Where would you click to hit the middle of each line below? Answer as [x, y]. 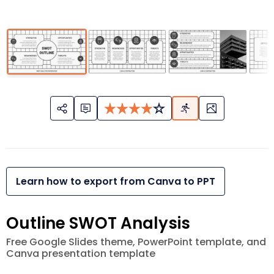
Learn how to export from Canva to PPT [116, 182]
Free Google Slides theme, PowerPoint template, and [136, 242]
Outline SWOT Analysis [98, 224]
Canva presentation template [81, 254]
